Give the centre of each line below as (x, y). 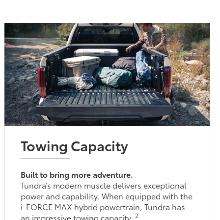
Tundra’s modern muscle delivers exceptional (104, 185)
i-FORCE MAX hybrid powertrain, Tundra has (103, 206)
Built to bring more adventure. (77, 174)
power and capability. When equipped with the (107, 195)
